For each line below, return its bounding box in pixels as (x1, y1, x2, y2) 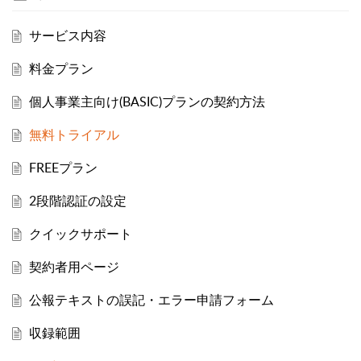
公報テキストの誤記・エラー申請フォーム (28, 291, 274, 309)
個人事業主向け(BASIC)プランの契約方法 (28, 93, 265, 111)
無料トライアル (28, 126, 119, 144)
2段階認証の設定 (28, 192, 127, 210)
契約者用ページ (28, 258, 119, 276)
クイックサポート (28, 225, 132, 243)
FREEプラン (28, 159, 98, 177)
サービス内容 (28, 27, 106, 45)
